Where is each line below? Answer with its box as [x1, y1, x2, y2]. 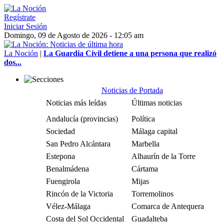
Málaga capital [131, 127, 177, 135]
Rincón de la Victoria [46, 189, 113, 198]
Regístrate [4, 13, 35, 21]
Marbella [131, 139, 159, 148]
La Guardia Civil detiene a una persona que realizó [43, 49, 216, 57]
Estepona [46, 152, 75, 160]
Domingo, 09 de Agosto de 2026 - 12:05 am [4, 31, 143, 39]
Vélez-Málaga [46, 202, 90, 210]
